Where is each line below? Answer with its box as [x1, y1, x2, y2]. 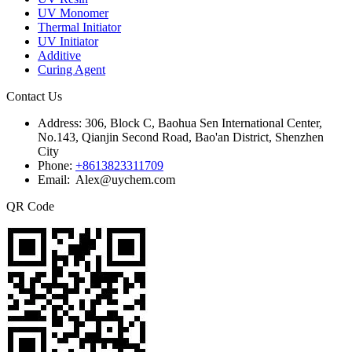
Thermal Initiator [38, 20, 121, 34]
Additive [38, 48, 81, 62]
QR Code [6, 199, 54, 213]
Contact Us [6, 89, 62, 103]
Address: [38, 115, 85, 130]
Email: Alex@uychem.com [38, 172, 175, 186]
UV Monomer [38, 5, 108, 20]
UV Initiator [38, 34, 98, 48]
